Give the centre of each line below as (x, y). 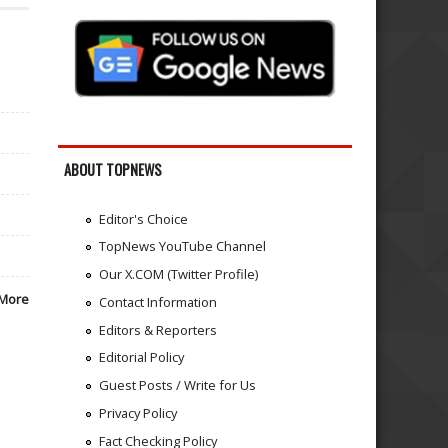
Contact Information (157, 301)
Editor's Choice (143, 218)
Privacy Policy (137, 412)
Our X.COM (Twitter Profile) (178, 274)
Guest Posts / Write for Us (177, 385)
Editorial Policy (141, 357)
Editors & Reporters (157, 329)
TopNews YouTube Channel (182, 246)
